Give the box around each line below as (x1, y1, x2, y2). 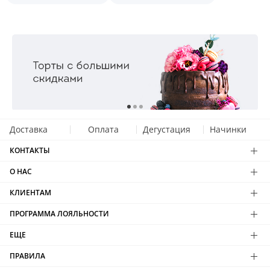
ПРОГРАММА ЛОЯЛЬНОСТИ (10, 209, 109, 219)
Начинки (209, 124, 246, 135)
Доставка (10, 124, 48, 135)
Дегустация (143, 124, 190, 135)
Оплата (88, 124, 119, 135)
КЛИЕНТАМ (10, 187, 51, 198)
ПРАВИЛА (10, 251, 45, 261)
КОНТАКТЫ (10, 145, 50, 155)
